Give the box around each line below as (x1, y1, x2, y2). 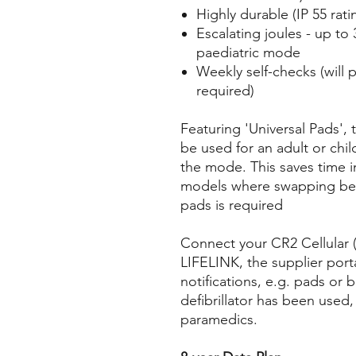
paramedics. (180, 311, 257, 329)
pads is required (180, 196, 283, 215)
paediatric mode (196, 44, 300, 62)
